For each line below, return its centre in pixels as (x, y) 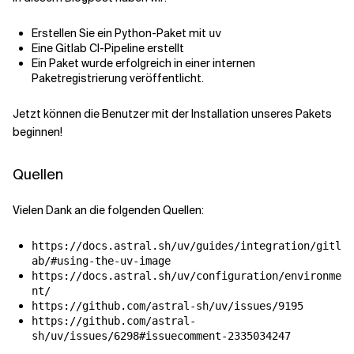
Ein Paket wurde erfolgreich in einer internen (143, 64)
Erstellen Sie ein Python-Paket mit (120, 34)
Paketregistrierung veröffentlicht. (118, 79)
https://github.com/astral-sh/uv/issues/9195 (168, 306)
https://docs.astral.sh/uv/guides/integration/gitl (186, 246)
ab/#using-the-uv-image (101, 261)
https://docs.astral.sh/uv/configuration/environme (186, 276)
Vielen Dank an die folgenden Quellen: (108, 211)
